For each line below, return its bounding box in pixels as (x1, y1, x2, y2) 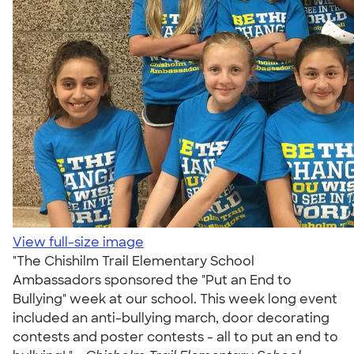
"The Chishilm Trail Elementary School (13, 253, 254, 269)
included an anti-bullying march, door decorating (13, 310, 330, 326)
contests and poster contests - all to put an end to (13, 329, 338, 345)
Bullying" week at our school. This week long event (13, 291, 337, 307)
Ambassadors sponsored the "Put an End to (13, 272, 292, 288)
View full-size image (13, 234, 144, 250)
